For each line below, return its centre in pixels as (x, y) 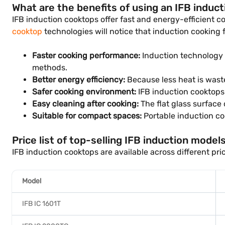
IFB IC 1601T (41, 204)
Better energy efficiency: (79, 80)
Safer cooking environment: (84, 92)
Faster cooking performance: (86, 55)
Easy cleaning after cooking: (85, 104)
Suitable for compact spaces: (87, 116)
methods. (50, 68)
